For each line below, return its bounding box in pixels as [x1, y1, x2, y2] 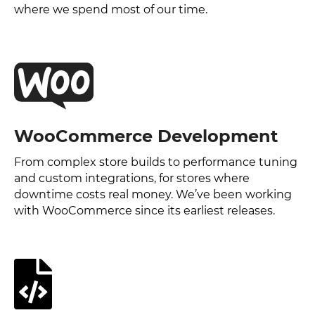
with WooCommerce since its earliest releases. [14, 204, 275, 217]
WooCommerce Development [14, 126, 278, 146]
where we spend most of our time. [14, 3, 207, 16]
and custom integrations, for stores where [14, 172, 250, 185]
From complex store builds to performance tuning [14, 155, 297, 169]
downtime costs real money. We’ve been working [14, 188, 292, 201]
